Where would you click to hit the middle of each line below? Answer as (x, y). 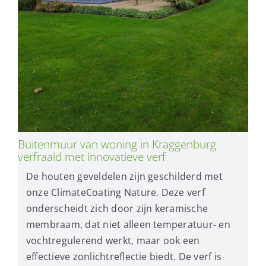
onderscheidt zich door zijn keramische (117, 209)
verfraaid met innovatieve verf (91, 157)
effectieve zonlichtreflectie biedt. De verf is (124, 257)
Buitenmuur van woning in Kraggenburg (117, 144)
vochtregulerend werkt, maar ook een (113, 241)
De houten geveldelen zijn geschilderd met (124, 177)
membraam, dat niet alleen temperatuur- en (128, 225)
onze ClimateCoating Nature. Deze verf (115, 193)
